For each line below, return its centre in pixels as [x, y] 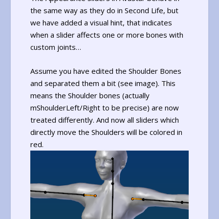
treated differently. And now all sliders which [105, 120]
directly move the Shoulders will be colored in [107, 132]
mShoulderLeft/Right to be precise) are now [105, 107]
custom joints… [56, 47]
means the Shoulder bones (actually [90, 95]
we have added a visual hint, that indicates [101, 22]
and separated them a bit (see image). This [103, 83]
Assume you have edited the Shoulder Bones [106, 71]
